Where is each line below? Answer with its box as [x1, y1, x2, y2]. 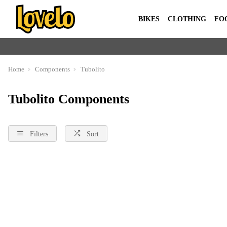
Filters [30, 130, 48, 138]
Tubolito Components [8, 92, 129, 106]
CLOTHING [168, 15, 206, 23]
